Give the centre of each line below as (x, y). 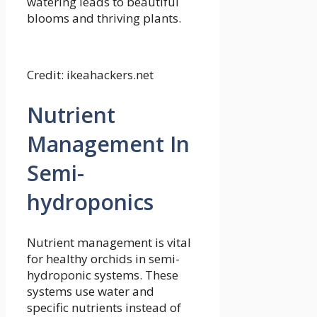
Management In (108, 144)
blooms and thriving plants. (104, 18)
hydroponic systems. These (103, 275)
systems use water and (91, 291)
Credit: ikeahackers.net (90, 75)
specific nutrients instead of (104, 307)
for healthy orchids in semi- (103, 258)
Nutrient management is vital (109, 242)
